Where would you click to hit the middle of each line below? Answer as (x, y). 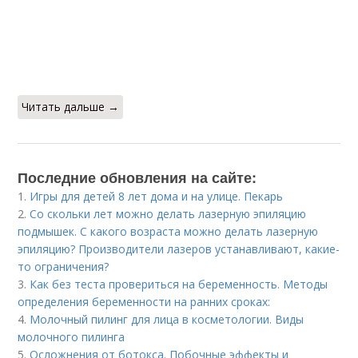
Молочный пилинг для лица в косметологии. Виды (167, 320)
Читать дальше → (71, 107)
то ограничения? (64, 267)
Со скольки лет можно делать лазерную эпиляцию (168, 214)
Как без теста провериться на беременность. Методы (179, 284)
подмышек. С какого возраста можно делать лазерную (168, 232)
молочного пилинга (72, 337)
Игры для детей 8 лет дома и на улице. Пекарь (157, 197)
